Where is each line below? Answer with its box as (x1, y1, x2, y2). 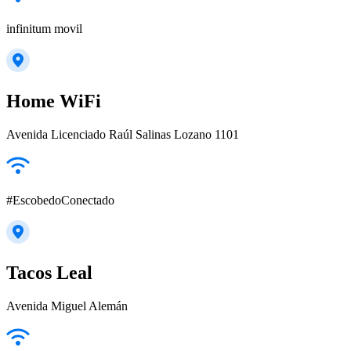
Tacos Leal (6, 262, 92, 284)
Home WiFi (6, 91, 101, 112)
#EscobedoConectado (6, 194, 114, 208)
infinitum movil (6, 22, 82, 36)
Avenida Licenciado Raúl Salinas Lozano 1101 (6, 128, 239, 142)
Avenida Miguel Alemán (6, 299, 128, 313)
